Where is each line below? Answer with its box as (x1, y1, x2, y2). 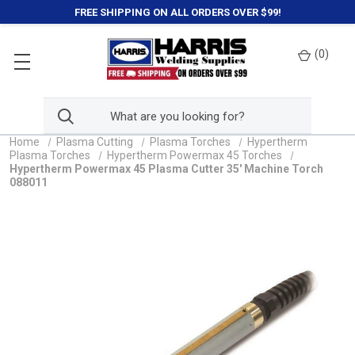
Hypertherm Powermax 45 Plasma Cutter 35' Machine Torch (10, 162, 323, 175)
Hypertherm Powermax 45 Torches (106, 149, 282, 162)
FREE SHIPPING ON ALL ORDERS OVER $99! (74, 6, 281, 18)
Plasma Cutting (55, 136, 133, 148)
